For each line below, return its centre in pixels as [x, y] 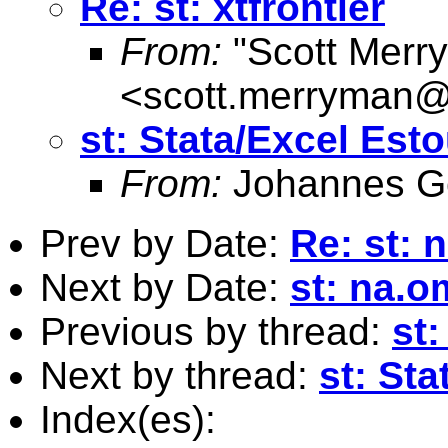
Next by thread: [179, 375]
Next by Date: [165, 287]
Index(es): [128, 419]
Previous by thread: [216, 331]
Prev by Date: [165, 243]
